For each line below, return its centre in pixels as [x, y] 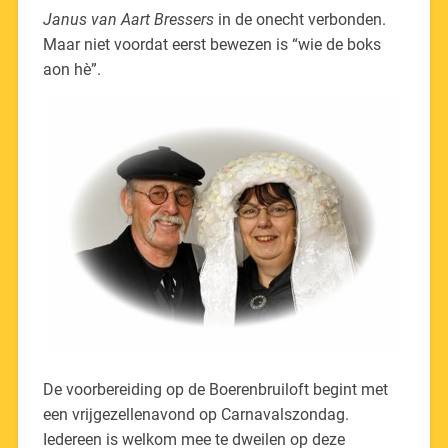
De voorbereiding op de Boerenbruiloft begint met [215, 389]
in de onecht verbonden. [299, 19]
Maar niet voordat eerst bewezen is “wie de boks [211, 44]
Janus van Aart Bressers [128, 19]
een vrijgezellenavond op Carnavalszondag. [195, 414]
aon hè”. [71, 69]
